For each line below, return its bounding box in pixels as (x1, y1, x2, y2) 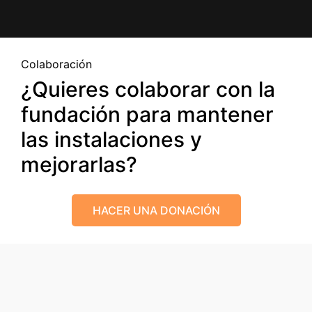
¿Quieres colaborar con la (21, 77, 275, 102)
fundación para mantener (21, 102, 274, 127)
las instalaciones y (21, 127, 202, 153)
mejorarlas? (21, 152, 137, 178)
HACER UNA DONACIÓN (92, 203, 220, 218)
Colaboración (21, 57, 92, 72)
